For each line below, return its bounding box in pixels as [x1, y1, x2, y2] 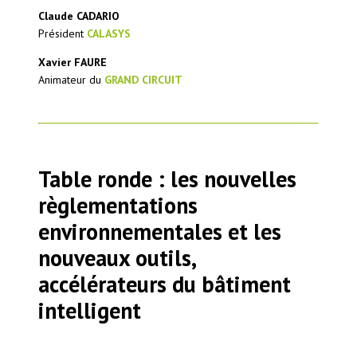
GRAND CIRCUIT [104, 72, 183, 87]
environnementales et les [38, 217, 282, 247]
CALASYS [87, 25, 131, 41]
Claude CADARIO [38, 8, 120, 23]
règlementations [38, 190, 198, 221]
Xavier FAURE [38, 54, 108, 69]
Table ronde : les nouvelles [38, 164, 297, 194]
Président [38, 25, 88, 41]
